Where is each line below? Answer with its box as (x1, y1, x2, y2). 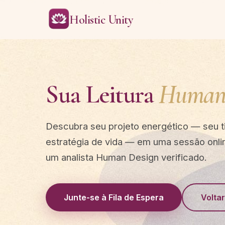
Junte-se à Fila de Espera (64, 192, 164, 202)
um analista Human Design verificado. (46, 151, 207, 163)
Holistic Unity (69, 12, 133, 27)
